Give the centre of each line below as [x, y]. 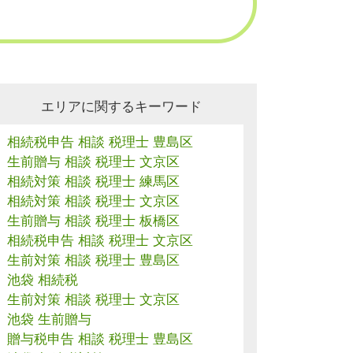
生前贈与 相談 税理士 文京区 [93, 162]
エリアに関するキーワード [121, 107]
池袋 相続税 [43, 280]
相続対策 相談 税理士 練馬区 [93, 182]
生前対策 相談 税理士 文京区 [93, 300]
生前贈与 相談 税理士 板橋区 [93, 221]
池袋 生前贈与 [49, 320]
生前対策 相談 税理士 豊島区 [93, 260]
